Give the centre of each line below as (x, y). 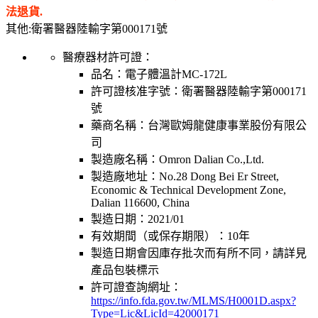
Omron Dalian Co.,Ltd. (212, 159)
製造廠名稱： (125, 159)
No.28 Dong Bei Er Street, (219, 176)
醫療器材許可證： (108, 57)
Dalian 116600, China (140, 202)
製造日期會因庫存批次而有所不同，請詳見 (199, 253)
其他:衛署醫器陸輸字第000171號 (87, 28)
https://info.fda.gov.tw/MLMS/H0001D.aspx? (193, 300)
